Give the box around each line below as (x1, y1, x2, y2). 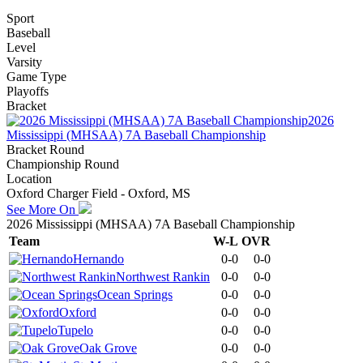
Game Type (6, 69, 66, 83)
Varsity (6, 54, 42, 69)
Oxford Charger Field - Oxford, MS (6, 186, 190, 200)
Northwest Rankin (116, 269, 210, 284)
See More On (6, 202, 79, 216)
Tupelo (58, 322, 93, 337)
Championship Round (6, 156, 119, 171)
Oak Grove (79, 340, 137, 355)
